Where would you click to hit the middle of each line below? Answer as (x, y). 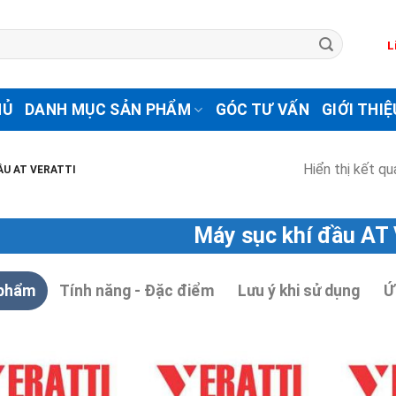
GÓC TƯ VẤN (263, 110)
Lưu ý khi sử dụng (299, 290)
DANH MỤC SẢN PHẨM (108, 110)
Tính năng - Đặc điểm (137, 290)
